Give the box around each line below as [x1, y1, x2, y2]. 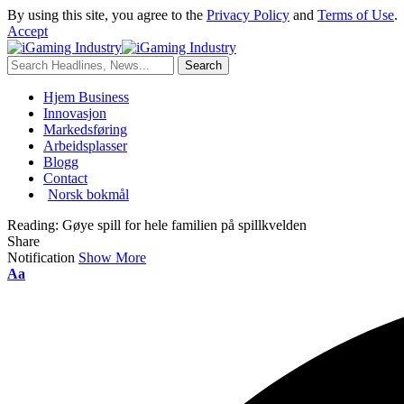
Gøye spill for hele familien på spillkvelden [62, 217, 307, 233]
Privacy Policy [207, 7, 289, 23]
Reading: [7, 217, 59, 233]
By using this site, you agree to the [7, 7, 207, 23]
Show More [78, 250, 146, 265]
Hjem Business [43, 89, 129, 105]
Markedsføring [43, 122, 127, 137]
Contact [43, 170, 87, 186]
